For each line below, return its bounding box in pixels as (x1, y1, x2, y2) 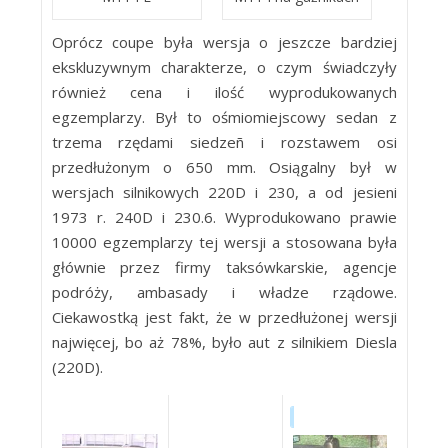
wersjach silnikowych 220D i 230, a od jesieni (51, 182, 397, 202)
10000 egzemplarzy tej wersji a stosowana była (51, 232, 397, 252)
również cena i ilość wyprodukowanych (51, 82, 397, 102)
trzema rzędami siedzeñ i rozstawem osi (51, 132, 397, 152)
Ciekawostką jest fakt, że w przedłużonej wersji (51, 307, 397, 327)
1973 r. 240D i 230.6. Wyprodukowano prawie (51, 207, 397, 227)
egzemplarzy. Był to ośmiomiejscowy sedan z (51, 107, 397, 127)
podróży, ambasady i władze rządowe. (51, 282, 397, 302)
